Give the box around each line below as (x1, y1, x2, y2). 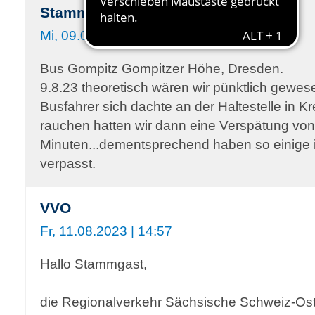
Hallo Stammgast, (40, 256, 147, 271)
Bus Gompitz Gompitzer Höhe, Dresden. (40, 60, 283, 76)
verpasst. (40, 155, 96, 171)
